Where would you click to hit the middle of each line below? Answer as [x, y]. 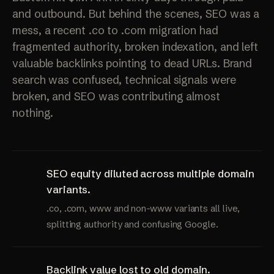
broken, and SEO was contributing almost [116, 97]
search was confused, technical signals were [124, 80]
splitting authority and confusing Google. [132, 224]
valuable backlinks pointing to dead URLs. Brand [132, 64]
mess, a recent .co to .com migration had [115, 31]
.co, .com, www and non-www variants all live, [143, 209]
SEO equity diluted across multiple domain [150, 174]
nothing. [33, 113]
